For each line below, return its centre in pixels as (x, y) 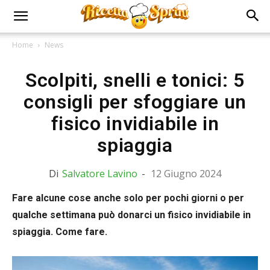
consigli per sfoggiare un (135, 102)
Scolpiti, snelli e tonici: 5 (135, 80)
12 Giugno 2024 (186, 174)
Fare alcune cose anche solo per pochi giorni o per (128, 198)
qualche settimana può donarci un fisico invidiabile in (131, 215)
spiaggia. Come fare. (60, 232)
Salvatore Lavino (100, 174)
